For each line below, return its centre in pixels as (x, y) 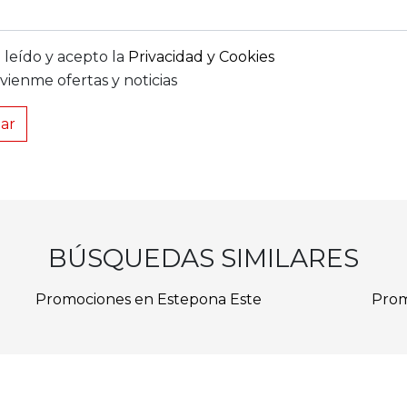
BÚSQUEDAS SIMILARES (203, 258)
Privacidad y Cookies (201, 57)
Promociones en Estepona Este (148, 300)
